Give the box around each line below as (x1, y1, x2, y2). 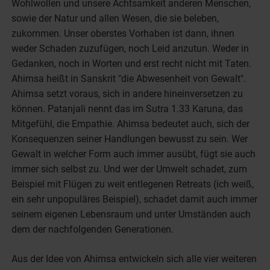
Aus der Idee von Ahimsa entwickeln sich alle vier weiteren (11, 253, 257, 265)
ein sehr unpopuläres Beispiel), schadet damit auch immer (11, 193, 258, 205)
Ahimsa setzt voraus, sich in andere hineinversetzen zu (11, 87, 243, 99)
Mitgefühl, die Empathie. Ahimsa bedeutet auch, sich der (11, 118, 250, 130)
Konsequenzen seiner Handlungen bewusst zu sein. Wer (11, 133, 248, 145)
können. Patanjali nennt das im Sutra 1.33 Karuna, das (11, 102, 243, 115)
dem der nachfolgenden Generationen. (11, 223, 174, 235)
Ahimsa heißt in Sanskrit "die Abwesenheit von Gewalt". (11, 72, 246, 84)
